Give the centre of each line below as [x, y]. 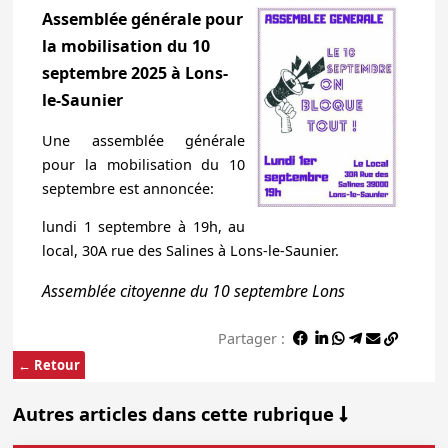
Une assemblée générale [143, 140]
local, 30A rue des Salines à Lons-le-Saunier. [190, 251]
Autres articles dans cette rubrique [176, 413]
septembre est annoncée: [127, 188]
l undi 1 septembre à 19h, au [143, 227]
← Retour [49, 364]
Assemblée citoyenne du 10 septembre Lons [193, 290]
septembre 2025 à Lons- [134, 73]
